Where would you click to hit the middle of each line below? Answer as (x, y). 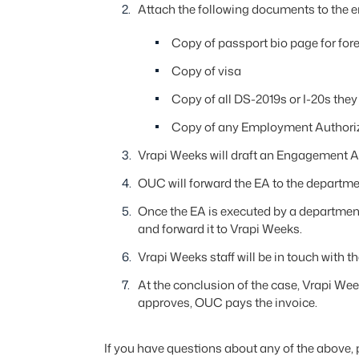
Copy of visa (206, 71)
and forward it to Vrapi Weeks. (220, 229)
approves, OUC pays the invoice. (227, 303)
